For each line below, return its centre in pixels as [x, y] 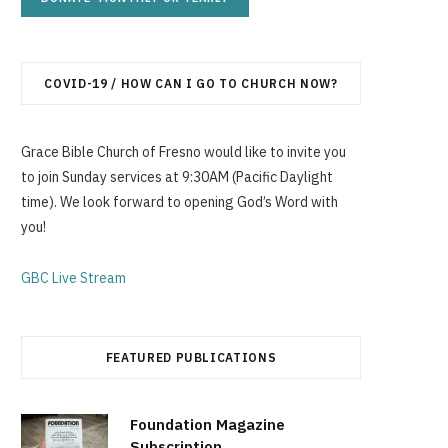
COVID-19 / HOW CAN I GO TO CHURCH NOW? [191, 83]
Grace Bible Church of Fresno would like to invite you [183, 152]
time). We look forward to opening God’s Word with [179, 202]
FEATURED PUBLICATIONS [191, 357]
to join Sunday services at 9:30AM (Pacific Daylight [177, 177]
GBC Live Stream [73, 278]
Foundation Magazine [207, 424]
